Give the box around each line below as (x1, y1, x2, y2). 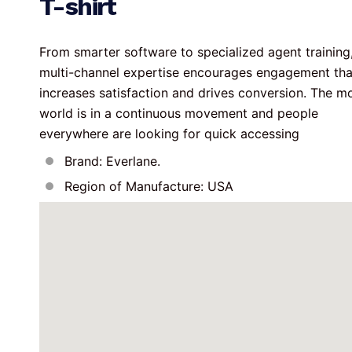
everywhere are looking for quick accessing (39, 126, 299, 142)
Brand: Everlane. (64, 153, 160, 170)
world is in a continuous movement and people (39, 105, 322, 122)
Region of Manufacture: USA (64, 178, 233, 195)
